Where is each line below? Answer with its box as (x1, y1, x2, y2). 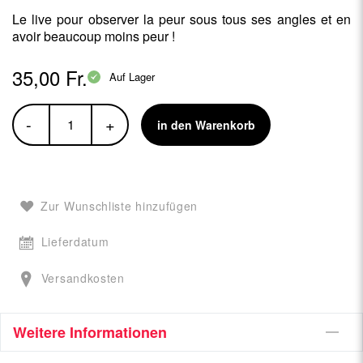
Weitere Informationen (13, 322, 167, 344)
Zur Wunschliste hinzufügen (41, 197, 199, 214)
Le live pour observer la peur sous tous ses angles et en (12, 10, 351, 29)
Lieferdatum (41, 233, 109, 250)
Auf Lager (109, 69, 155, 85)
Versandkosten (41, 270, 125, 287)
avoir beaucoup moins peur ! (12, 27, 175, 46)
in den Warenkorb (156, 116, 255, 133)
